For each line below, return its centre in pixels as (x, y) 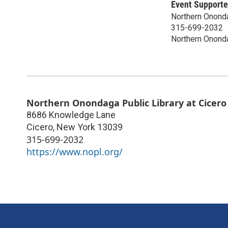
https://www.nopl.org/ (75, 151)
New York (76, 127)
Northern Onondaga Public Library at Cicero (126, 103)
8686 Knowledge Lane (71, 115)
